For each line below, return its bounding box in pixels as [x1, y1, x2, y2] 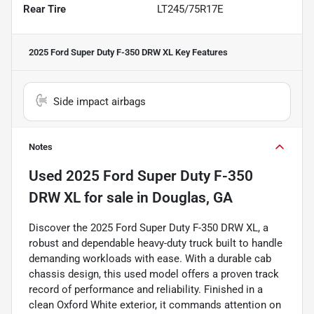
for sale [81, 189, 133, 207]
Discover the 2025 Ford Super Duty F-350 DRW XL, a [29, 221, 268, 235]
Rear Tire [23, 3, 66, 16]
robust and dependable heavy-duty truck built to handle [29, 237, 282, 250]
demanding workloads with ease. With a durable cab [29, 252, 271, 266]
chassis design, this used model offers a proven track [29, 268, 279, 281]
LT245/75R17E [157, 3, 224, 16]
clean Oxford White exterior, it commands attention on [29, 299, 281, 312]
